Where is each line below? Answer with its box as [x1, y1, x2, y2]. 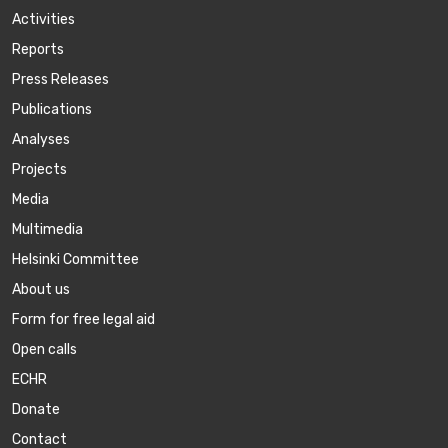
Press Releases [12, 70, 109, 88]
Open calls [12, 340, 77, 358]
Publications [12, 100, 92, 118]
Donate [12, 400, 60, 418]
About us [12, 280, 70, 298]
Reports [12, 40, 64, 58]
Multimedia [12, 220, 83, 238]
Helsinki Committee [12, 250, 139, 268]
